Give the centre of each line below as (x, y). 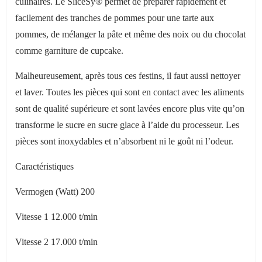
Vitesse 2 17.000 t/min (56, 242)
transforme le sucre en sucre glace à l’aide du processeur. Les (127, 125)
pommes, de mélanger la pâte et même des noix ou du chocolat (130, 34)
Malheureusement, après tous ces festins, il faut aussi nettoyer (128, 76)
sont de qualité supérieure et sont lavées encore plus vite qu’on (130, 108)
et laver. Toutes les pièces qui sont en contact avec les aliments (130, 92)
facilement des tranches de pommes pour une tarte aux (115, 18)
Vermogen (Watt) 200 (55, 192)
